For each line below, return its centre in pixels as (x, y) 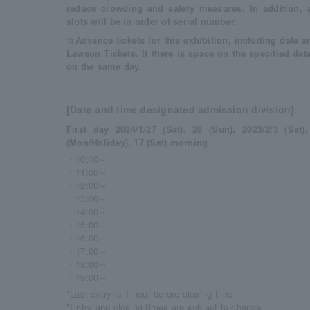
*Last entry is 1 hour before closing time (150, 294)
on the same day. (104, 66)
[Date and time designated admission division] (181, 109)
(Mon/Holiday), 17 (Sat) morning (137, 142)
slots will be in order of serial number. (152, 21)
